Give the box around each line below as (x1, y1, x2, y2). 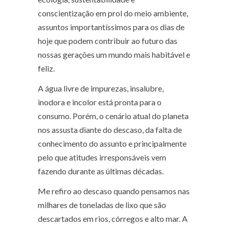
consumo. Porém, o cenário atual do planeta (38, 111, 189, 121)
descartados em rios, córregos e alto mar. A (38, 214, 188, 224)
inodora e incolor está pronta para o (38, 97, 162, 107)
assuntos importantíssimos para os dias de (38, 22, 185, 32)
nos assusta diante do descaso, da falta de (38, 125, 182, 135)
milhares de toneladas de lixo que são (38, 200, 166, 210)
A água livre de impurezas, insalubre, (38, 83, 164, 94)
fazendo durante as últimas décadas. (38, 166, 164, 176)
